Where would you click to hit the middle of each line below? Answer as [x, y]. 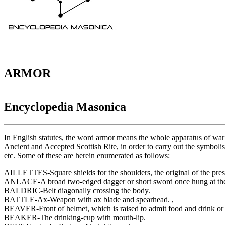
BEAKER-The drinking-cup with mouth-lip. [75, 217]
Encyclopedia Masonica [65, 107]
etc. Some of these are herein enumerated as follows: [87, 155]
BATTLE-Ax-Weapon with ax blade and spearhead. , [89, 199]
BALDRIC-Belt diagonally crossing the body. [77, 190]
